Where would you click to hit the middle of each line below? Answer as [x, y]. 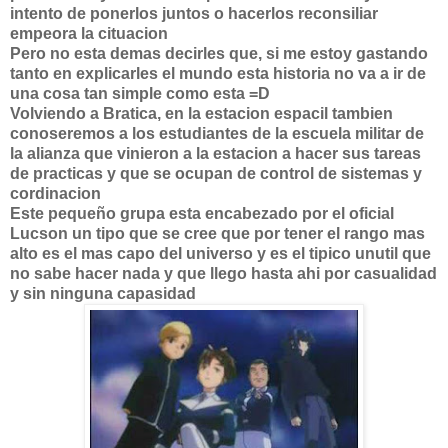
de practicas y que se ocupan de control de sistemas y [216, 173]
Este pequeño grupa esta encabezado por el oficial [202, 213]
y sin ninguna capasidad [103, 293]
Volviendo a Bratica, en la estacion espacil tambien [201, 113]
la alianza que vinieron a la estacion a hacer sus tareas [215, 153]
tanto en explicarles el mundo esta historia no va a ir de [218, 73]
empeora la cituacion [89, 33]
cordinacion [55, 193]
